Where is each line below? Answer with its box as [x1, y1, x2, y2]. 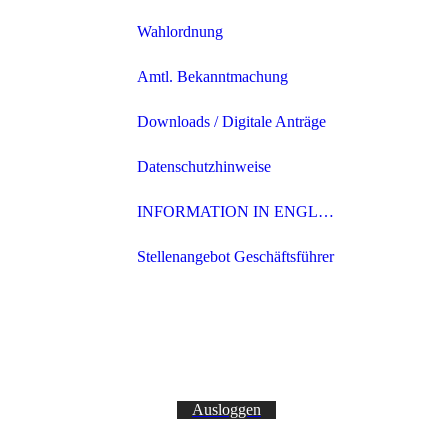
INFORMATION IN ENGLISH [137, 203, 318, 221]
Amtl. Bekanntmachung [137, 68, 288, 86]
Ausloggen [192, 401, 261, 419]
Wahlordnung [137, 23, 223, 41]
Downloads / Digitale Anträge [137, 113, 326, 131]
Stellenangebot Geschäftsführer [137, 248, 334, 266]
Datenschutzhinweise [137, 158, 271, 176]
